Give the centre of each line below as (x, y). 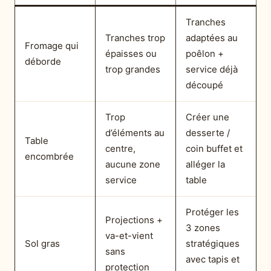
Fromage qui (52, 45)
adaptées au (212, 38)
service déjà (212, 69)
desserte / (208, 132)
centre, (120, 148)
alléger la (205, 164)
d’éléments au (135, 132)
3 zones (203, 227)
